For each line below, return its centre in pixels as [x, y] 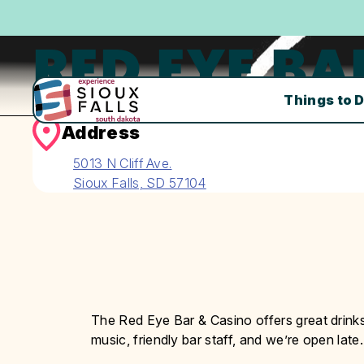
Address [101, 133]
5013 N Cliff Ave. [123, 163]
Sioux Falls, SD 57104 [140, 182]
